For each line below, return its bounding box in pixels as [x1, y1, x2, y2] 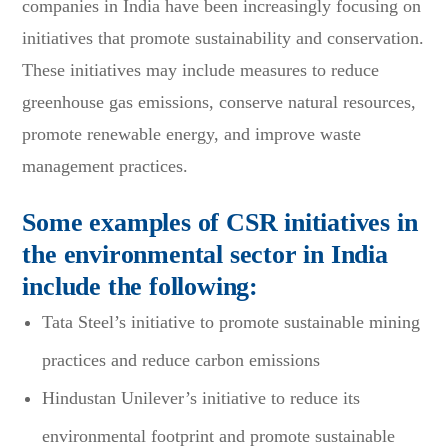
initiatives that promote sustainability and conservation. [22, 27, 425, 48]
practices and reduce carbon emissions [42, 349, 321, 370]
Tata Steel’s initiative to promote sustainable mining [42, 311, 421, 332]
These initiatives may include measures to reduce [22, 59, 380, 80]
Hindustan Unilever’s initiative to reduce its [42, 387, 361, 408]
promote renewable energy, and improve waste [22, 123, 362, 144]
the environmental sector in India [22, 239, 388, 269]
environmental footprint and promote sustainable [42, 425, 396, 446]
